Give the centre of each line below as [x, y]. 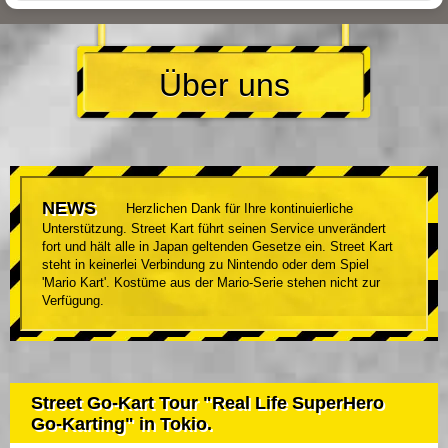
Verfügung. [73, 301]
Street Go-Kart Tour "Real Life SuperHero [207, 402]
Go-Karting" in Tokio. [121, 423]
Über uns [224, 84]
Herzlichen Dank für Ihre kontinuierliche [239, 208]
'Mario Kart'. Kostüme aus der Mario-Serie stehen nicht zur [211, 283]
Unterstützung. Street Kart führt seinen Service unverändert [214, 229]
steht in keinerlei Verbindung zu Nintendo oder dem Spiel [205, 265]
